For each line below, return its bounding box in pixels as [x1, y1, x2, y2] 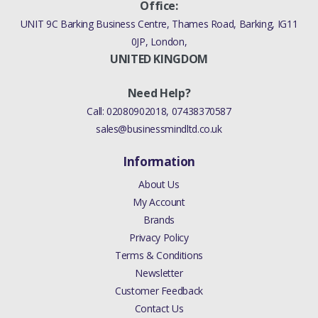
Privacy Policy [129, 230, 189, 244]
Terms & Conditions [115, 248, 203, 262]
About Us [138, 177, 180, 191]
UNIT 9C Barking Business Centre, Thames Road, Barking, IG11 [20, 16, 298, 31]
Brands [143, 212, 175, 226]
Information [122, 153, 196, 170]
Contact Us [134, 301, 184, 315]
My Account [133, 194, 185, 209]
